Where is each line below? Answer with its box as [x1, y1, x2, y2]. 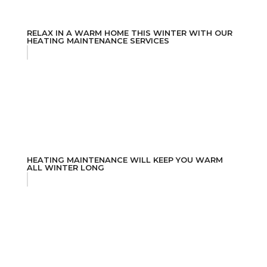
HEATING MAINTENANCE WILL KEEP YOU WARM [26, 155, 223, 165]
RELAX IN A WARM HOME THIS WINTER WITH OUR [26, 28, 232, 38]
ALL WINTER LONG [26, 163, 104, 173]
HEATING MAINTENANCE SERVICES [26, 36, 169, 46]
